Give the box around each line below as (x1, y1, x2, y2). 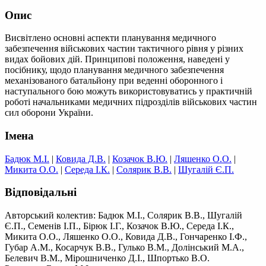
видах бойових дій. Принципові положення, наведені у (5, 54, 230, 65)
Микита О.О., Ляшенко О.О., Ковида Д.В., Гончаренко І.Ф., (5, 232, 247, 242)
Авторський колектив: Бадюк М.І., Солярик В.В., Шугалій (5, 210, 242, 221)
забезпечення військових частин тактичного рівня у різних (5, 43, 243, 54)
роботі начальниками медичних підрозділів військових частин (5, 97, 257, 107)
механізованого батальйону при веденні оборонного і (5, 75, 223, 86)
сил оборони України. (5, 107, 93, 118)
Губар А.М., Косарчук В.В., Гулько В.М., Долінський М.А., (5, 242, 244, 253)
